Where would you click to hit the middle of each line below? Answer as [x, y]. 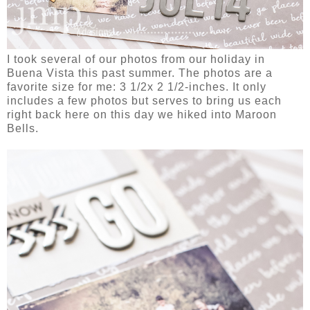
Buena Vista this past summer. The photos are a [140, 73]
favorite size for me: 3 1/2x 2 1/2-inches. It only [137, 86]
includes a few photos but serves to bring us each [144, 100]
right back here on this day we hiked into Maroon [142, 114]
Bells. [23, 128]
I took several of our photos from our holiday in [136, 59]
